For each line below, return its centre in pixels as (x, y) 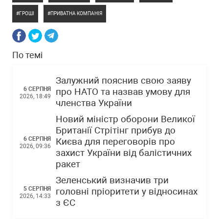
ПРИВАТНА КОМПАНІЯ (76, 13)
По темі (27, 55)
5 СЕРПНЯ (37, 189)
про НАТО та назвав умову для (123, 92)
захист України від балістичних (124, 153)
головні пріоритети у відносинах (127, 192)
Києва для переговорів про (115, 142)
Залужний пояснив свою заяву (123, 81)
